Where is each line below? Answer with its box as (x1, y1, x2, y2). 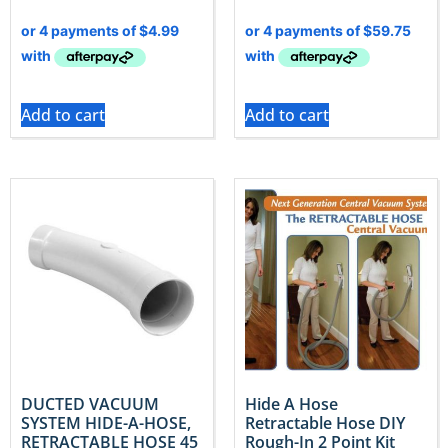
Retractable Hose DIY (245, 412, 405, 435)
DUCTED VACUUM (21, 393, 159, 416)
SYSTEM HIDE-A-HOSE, (21, 412, 191, 435)
